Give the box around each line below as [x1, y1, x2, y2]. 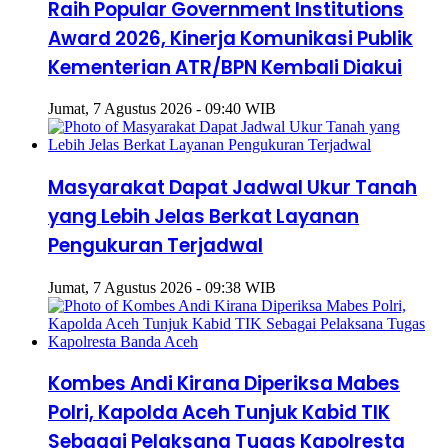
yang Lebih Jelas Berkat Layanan [48, 203, 359, 231]
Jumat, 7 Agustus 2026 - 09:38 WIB [48, 278, 276, 296]
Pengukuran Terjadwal [48, 232, 263, 260]
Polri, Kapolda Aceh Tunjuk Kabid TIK [48, 399, 390, 427]
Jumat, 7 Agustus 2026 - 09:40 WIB [48, 100, 276, 118]
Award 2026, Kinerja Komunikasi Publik [48, 24, 413, 52]
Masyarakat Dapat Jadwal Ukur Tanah [48, 174, 417, 202]
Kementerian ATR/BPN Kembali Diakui [48, 53, 402, 81]
